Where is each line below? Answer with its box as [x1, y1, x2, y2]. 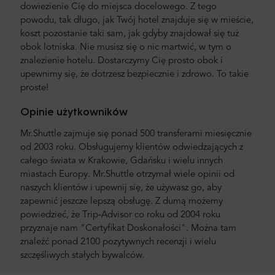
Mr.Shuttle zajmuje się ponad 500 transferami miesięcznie [20, 130, 252, 139]
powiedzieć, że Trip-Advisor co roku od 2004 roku [20, 211, 220, 220]
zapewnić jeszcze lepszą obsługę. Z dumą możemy [20, 197, 223, 207]
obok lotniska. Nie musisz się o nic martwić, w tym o [20, 43, 231, 53]
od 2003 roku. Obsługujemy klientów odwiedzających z [20, 143, 243, 153]
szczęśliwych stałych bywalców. [20, 251, 144, 261]
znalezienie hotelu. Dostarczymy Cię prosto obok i [20, 56, 223, 66]
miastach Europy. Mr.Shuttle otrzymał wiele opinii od [20, 170, 234, 180]
